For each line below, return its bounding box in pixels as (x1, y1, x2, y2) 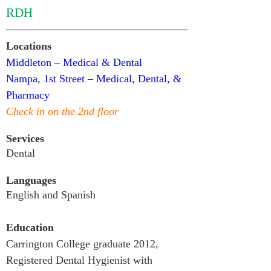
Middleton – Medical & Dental (6, 56, 142, 68)
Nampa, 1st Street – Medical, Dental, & (6, 73, 184, 85)
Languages (6, 174, 56, 186)
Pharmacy (6, 89, 50, 101)
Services (6, 132, 44, 145)
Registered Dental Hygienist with (6, 254, 155, 266)
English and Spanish (6, 189, 96, 201)
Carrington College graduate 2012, (6, 238, 165, 250)
